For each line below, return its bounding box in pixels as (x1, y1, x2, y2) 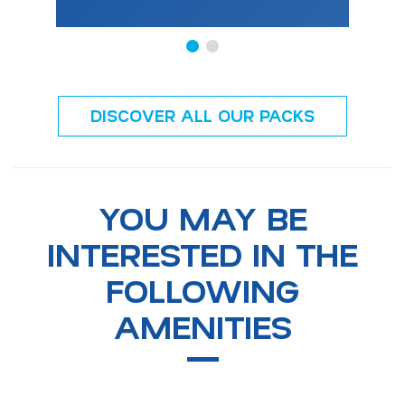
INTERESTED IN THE (47, 231, 358, 276)
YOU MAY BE (98, 195, 307, 240)
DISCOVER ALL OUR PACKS (90, 105, 315, 127)
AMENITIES (113, 304, 292, 348)
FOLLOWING (106, 268, 299, 312)
